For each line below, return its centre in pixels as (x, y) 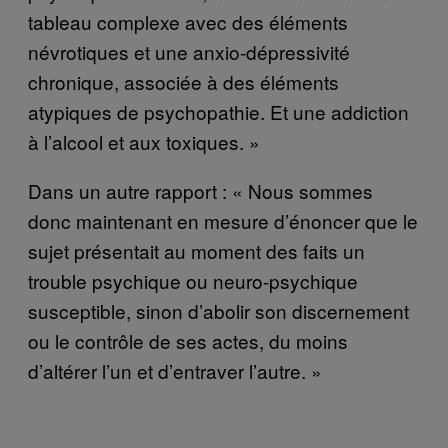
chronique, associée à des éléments (183, 82)
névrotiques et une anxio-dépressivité (189, 52)
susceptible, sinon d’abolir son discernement (218, 311)
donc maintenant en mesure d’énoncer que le (223, 221)
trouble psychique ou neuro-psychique (193, 281)
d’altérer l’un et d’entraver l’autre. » (175, 371)
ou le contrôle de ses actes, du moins (188, 341)
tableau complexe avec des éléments (188, 22)
